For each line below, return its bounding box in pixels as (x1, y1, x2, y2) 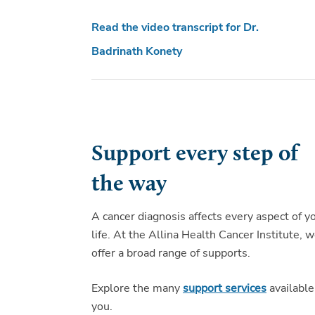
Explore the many (91, 280, 183, 296)
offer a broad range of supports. (91, 245, 250, 261)
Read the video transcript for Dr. (91, 19, 259, 35)
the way (91, 173, 167, 196)
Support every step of (91, 143, 298, 166)
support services (183, 280, 266, 296)
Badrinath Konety (91, 43, 182, 59)
